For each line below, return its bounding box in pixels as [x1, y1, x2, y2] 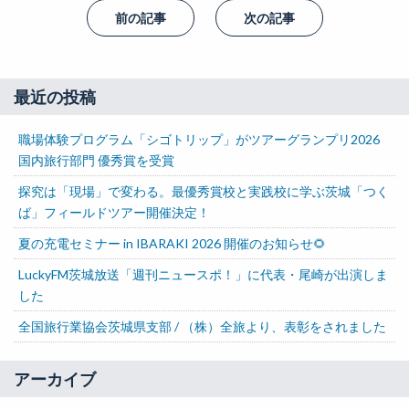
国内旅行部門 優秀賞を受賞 [18, 152, 174, 168]
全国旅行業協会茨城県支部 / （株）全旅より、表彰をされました [18, 319, 386, 334]
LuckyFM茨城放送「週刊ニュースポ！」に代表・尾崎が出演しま [18, 267, 388, 282]
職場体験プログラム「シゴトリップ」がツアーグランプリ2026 [18, 131, 380, 147]
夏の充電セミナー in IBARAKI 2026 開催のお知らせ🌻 [18, 236, 326, 251]
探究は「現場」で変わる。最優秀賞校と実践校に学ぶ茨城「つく [18, 184, 389, 199]
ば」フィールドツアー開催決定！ [18, 204, 210, 220]
